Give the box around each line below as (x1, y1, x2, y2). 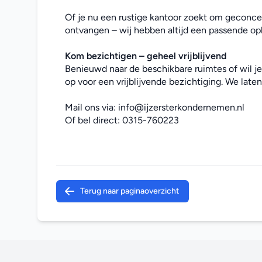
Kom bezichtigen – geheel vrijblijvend (65, 50, 226, 61)
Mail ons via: (65, 102, 118, 113)
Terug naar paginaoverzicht (80, 186, 179, 196)
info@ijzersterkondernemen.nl (118, 102, 244, 113)
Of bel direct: (65, 115, 122, 126)
